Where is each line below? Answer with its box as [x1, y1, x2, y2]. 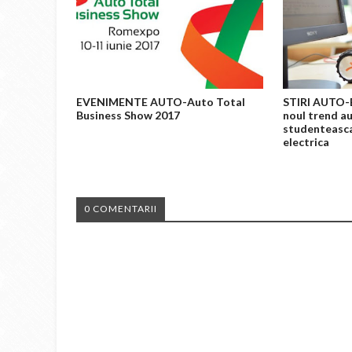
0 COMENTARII [84, 202, 157, 214]
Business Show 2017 [76, 108, 180, 122]
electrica [283, 134, 330, 148]
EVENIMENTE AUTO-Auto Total [76, 94, 245, 108]
